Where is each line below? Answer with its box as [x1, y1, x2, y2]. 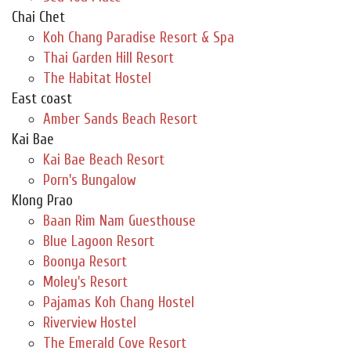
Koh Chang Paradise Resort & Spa [43, 29, 234, 47]
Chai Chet [12, 9, 65, 27]
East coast [12, 90, 72, 108]
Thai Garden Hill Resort [43, 49, 174, 67]
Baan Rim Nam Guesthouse [43, 212, 196, 230]
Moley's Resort [43, 273, 128, 291]
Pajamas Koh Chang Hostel [43, 294, 194, 312]
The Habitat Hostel [43, 70, 151, 88]
